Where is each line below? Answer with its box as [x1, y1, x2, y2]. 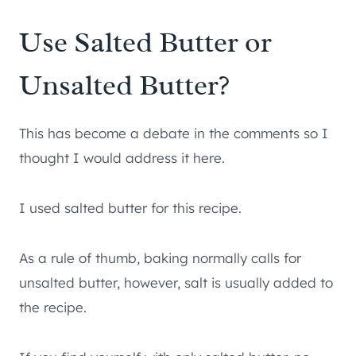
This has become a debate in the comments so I [19, 125, 328, 142]
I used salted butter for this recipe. [19, 199, 242, 217]
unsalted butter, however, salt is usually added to [19, 274, 333, 292]
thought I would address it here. [19, 149, 225, 167]
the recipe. [19, 299, 87, 316]
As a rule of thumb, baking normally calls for [19, 250, 301, 267]
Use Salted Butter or [19, 24, 272, 61]
